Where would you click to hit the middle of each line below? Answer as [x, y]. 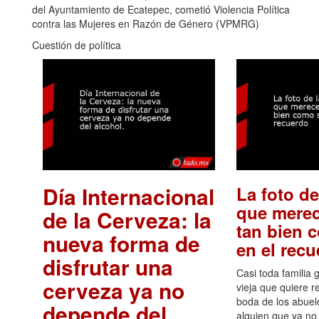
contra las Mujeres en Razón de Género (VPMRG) [146, 24]
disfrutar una [108, 266]
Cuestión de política [77, 45]
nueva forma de [121, 243]
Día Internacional [129, 196]
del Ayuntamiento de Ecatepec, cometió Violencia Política [161, 10]
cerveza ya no [114, 290]
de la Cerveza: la [127, 219]
